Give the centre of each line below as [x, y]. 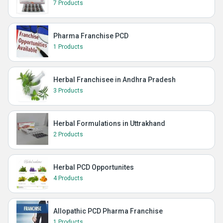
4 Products [68, 178]
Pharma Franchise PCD [91, 36]
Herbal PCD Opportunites [94, 167]
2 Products [68, 134]
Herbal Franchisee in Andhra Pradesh [114, 79]
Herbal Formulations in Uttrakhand [109, 123]
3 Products [68, 90]
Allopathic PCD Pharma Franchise [108, 211]
